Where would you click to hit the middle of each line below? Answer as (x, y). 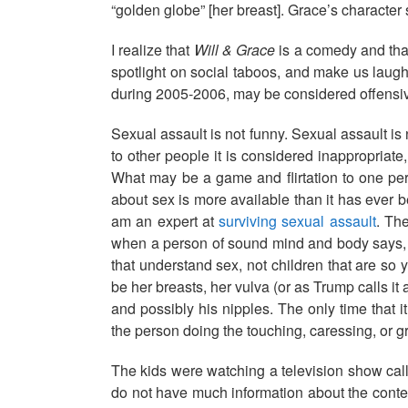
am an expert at (165, 221)
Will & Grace (235, 50)
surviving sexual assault (297, 221)
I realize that (153, 50)
